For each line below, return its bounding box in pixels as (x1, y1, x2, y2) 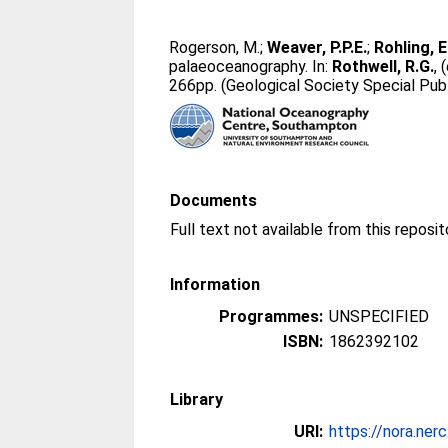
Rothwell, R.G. (332, 57, 435, 76)
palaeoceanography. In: (169, 57, 333, 76)
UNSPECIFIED (329, 307, 430, 326)
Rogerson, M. (169, 38, 261, 57)
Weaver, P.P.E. (267, 38, 368, 57)
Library (170, 390, 224, 409)
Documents (170, 191, 258, 210)
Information (170, 275, 261, 294)
